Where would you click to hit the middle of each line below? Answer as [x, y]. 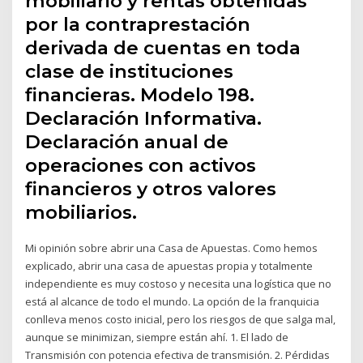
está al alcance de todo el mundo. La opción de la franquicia [173, 301]
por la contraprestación [138, 24]
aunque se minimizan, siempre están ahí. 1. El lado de [157, 337]
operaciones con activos [141, 165]
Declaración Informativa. [144, 118]
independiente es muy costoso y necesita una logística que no [179, 283]
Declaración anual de [127, 141]
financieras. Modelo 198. [140, 94]
